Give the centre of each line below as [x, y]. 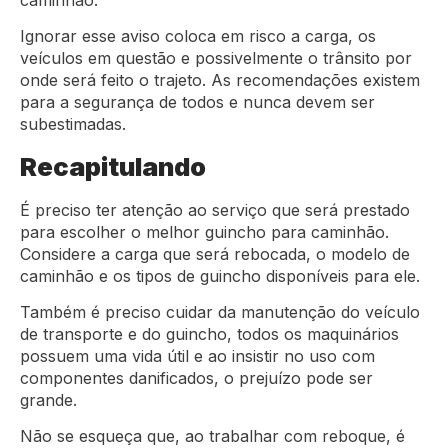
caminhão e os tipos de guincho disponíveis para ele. [222, 275]
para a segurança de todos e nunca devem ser [197, 102]
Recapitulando [113, 166]
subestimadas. [78, 124]
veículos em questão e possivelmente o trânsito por [216, 58]
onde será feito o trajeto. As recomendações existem [220, 80]
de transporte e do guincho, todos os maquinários [209, 333]
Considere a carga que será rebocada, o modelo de [215, 253]
